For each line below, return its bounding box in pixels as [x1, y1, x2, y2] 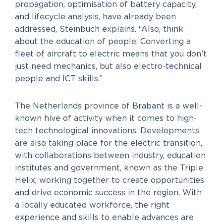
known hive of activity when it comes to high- [15, 114, 197, 122]
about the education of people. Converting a [15, 38, 191, 46]
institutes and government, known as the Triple [15, 164, 203, 172]
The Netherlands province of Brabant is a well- [15, 102, 202, 110]
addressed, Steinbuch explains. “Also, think [15, 25, 183, 33]
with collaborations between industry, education [15, 152, 206, 160]
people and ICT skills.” [15, 75, 103, 83]
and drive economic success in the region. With [15, 189, 202, 197]
